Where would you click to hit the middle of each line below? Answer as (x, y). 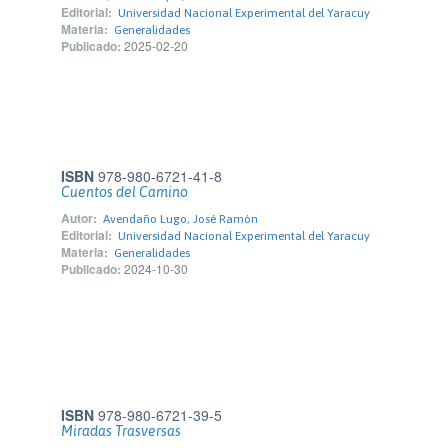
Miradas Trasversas (121, 431)
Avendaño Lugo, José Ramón (180, 219)
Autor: (79, 218)
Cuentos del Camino (124, 192)
